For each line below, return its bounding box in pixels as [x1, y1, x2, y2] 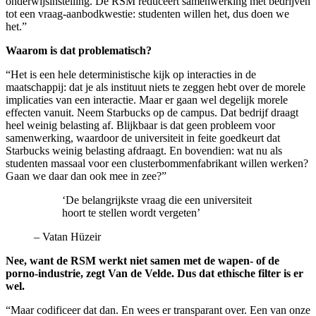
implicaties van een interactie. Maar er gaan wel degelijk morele [6, 93, 288, 106]
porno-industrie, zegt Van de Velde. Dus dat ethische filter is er [6, 267, 303, 279]
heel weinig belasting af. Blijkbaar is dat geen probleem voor [6, 119, 275, 131]
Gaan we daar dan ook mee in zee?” [6, 169, 166, 182]
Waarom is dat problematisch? [6, 44, 152, 56]
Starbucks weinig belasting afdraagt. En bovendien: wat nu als [6, 144, 282, 157]
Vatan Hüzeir [42, 230, 101, 243]
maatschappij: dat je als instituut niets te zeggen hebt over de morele [6, 80, 305, 93]
